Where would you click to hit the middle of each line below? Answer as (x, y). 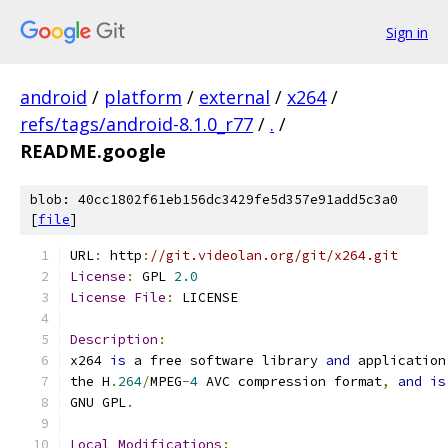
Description (114, 339)
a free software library (226, 360)
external (234, 97)
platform (143, 97)
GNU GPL (98, 402)
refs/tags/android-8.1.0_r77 (136, 124)
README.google (93, 151)
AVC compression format (290, 381)
